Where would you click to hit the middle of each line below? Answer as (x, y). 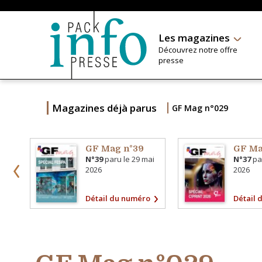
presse (171, 60)
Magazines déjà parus (104, 108)
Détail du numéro (118, 198)
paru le (118, 159)
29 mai (143, 159)
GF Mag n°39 (115, 149)
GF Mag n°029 (200, 108)
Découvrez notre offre (198, 50)
